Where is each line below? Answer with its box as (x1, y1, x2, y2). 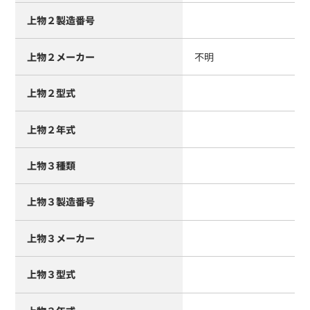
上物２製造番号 (26, 15, 95, 27)
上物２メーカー (26, 51, 95, 63)
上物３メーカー (26, 232, 95, 244)
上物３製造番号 (26, 196, 95, 208)
